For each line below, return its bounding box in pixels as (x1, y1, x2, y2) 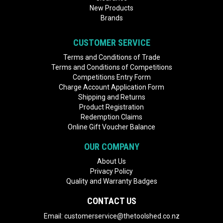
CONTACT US (87, 196, 136, 207)
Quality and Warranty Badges (66, 177, 157, 186)
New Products (90, 4, 133, 12)
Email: (43, 212, 64, 220)
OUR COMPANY (84, 141, 139, 152)
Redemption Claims (81, 113, 142, 121)
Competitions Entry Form (72, 73, 151, 82)
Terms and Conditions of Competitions (51, 63, 172, 72)
